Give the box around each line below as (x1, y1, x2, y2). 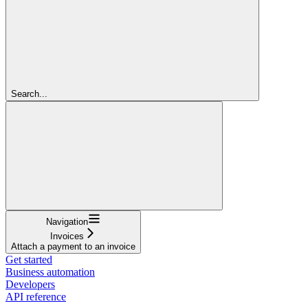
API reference (5, 290, 66, 302)
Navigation (46, 216, 88, 227)
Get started (5, 253, 52, 265)
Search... (11, 88, 47, 99)
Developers (5, 278, 55, 290)
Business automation (5, 265, 95, 278)
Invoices (50, 230, 84, 241)
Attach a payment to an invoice (11, 241, 135, 252)
